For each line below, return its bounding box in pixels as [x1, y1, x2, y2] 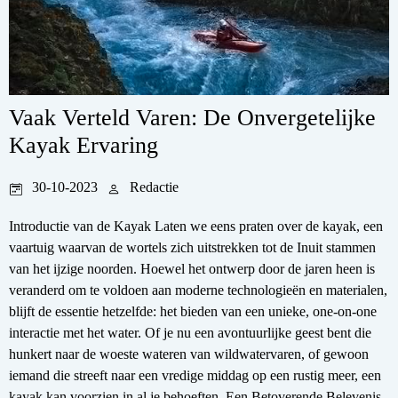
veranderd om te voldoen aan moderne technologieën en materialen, [9, 282, 387, 298]
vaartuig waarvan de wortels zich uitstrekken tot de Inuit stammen [9, 239, 376, 255]
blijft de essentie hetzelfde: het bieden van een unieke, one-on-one [9, 303, 377, 319]
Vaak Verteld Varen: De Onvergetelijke [9, 104, 376, 131]
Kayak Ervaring [9, 131, 158, 158]
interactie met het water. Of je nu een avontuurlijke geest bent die [9, 324, 371, 340]
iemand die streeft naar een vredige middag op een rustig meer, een [9, 367, 381, 383]
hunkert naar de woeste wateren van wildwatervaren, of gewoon [9, 346, 369, 362]
